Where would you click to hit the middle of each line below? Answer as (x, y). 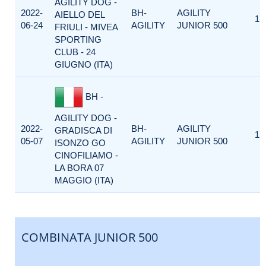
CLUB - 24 (75, 52)
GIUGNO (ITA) (84, 64)
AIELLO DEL (80, 15)
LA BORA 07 (79, 168)
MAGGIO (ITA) (84, 180)
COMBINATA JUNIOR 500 (90, 237)
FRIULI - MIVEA (86, 27)
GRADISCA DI (83, 130)
